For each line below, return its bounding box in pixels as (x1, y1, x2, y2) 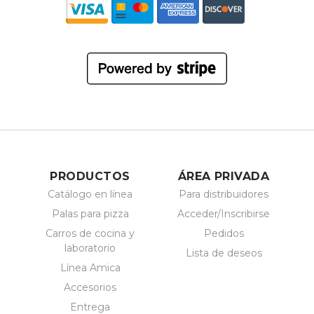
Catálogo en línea (48, 187, 132, 200)
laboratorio (64, 241, 116, 254)
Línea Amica (60, 261, 121, 274)
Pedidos (203, 226, 244, 240)
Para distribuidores (179, 187, 268, 200)
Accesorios (64, 280, 116, 294)
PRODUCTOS (50, 169, 130, 183)
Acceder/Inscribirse (177, 207, 270, 220)
